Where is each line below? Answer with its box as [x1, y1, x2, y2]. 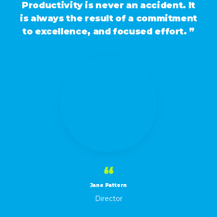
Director [94, 194, 123, 203]
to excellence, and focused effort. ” [22, 26, 195, 37]
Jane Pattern [90, 182, 127, 188]
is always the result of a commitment [19, 13, 198, 24]
